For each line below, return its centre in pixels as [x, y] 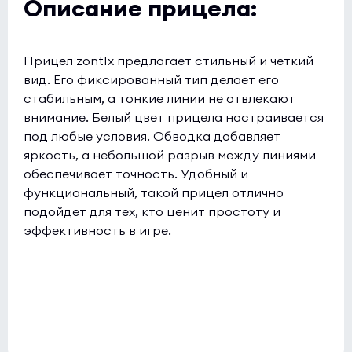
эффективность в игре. [97, 230]
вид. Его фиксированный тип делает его [151, 79]
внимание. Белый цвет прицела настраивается [174, 117]
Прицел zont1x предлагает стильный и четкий [169, 60]
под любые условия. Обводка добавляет [152, 136]
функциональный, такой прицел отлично [154, 192]
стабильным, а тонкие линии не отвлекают [159, 98]
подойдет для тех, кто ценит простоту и [152, 211]
